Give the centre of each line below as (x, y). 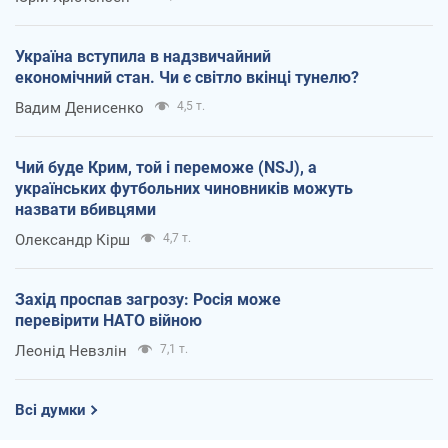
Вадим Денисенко (79, 107)
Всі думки (50, 409)
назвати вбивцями (85, 209)
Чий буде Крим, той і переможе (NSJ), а (166, 167)
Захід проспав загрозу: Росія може (148, 299)
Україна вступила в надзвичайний (143, 56)
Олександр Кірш (72, 239)
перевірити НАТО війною (108, 320)
